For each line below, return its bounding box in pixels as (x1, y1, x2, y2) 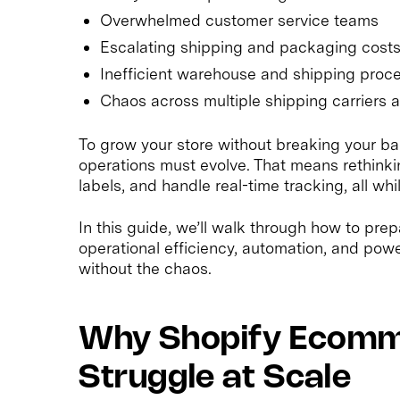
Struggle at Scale (79, 362, 352, 394)
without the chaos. (79, 258, 212, 278)
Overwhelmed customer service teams (100, 10, 379, 29)
